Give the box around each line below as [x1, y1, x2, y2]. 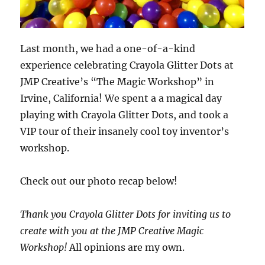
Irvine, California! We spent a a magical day [20, 92, 222, 105]
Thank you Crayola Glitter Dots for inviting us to [20, 208, 231, 221]
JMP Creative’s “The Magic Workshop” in [20, 76, 215, 88]
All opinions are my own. [67, 241, 185, 254]
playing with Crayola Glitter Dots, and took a [20, 109, 229, 121]
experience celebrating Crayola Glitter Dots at [20, 59, 234, 72]
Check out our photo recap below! [20, 175, 178, 188]
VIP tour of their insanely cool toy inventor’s [20, 125, 230, 138]
